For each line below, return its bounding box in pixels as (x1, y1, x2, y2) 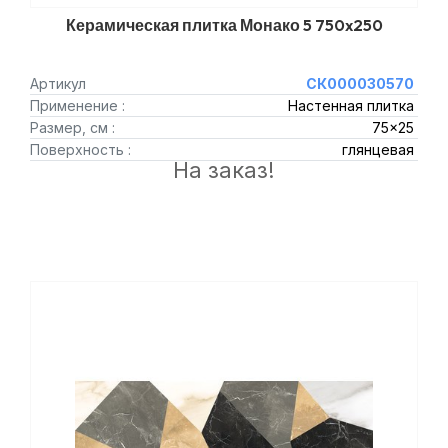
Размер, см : (30, 119, 115, 136)
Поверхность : (30, 141, 131, 158)
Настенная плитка (287, 97, 414, 114)
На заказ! (173, 157, 275, 183)
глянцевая (341, 141, 414, 158)
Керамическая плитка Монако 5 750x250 (65, 15, 383, 35)
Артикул (30, 75, 86, 92)
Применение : (30, 97, 125, 114)
